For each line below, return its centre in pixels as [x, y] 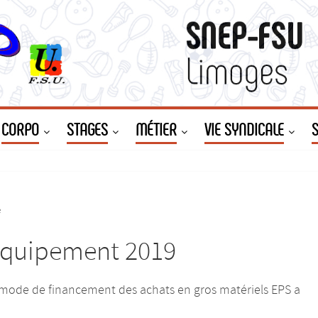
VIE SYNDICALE [244, 130]
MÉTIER [156, 130]
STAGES [87, 130]
